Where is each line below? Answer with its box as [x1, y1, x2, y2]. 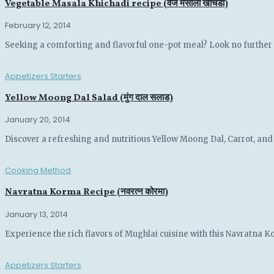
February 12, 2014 [5, 19, 71, 31]
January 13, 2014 [5, 208, 68, 220]
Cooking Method [5, 165, 71, 177]
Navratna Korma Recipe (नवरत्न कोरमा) [5, 186, 168, 199]
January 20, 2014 [5, 114, 70, 126]
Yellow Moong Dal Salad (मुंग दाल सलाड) [5, 92, 173, 105]
